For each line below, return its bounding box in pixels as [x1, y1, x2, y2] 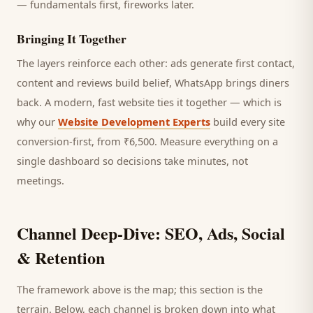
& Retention [17, 245, 105, 270]
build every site [210, 115, 285, 129]
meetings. [17, 173, 64, 187]
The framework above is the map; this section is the [17, 282, 263, 296]
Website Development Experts [58, 115, 210, 129]
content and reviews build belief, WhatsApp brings [17, 75, 259, 89]
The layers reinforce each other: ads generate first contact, [17, 56, 295, 70]
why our [17, 115, 58, 129]
